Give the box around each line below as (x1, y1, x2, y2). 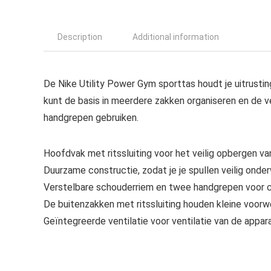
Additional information (132, 32, 219, 42)
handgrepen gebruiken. (44, 112, 139, 123)
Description (57, 32, 102, 42)
